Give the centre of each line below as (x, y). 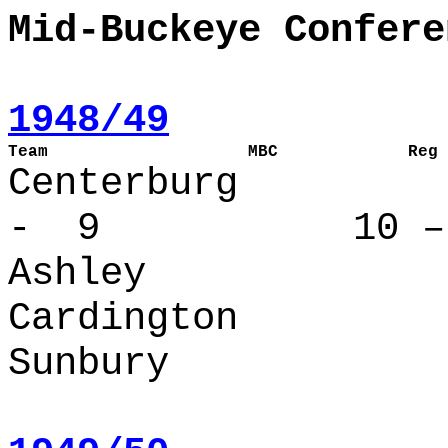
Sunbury (88, 363)
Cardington (123, 318)
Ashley (77, 273)
